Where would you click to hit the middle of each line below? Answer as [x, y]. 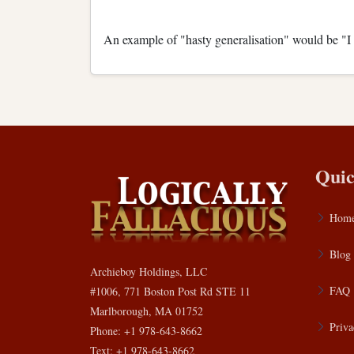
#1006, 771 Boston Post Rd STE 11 [170, 291]
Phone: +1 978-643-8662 [146, 330]
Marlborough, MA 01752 [147, 311]
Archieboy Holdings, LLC [149, 271]
